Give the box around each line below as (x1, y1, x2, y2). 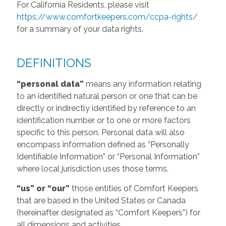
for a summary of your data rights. (16, 24, 143, 34)
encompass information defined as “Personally (16, 139, 189, 149)
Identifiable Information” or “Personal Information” (16, 151, 200, 161)
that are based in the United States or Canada (16, 195, 186, 205)
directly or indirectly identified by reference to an (16, 103, 196, 113)
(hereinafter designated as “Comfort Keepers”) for (16, 207, 200, 217)
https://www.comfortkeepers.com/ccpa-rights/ (16, 12, 198, 22)
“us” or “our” (16, 183, 70, 193)
